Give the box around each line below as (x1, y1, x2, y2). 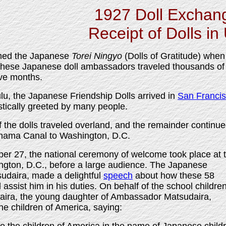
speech (103, 171, 133, 181)
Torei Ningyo (72, 51, 122, 61)
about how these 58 (133, 171, 214, 181)
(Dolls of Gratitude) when (122, 51, 225, 61)
